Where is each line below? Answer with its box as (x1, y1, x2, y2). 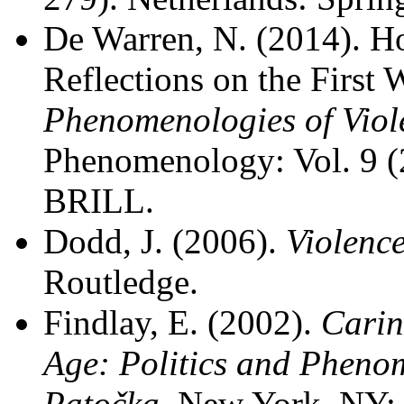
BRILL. (43, 181, 154, 220)
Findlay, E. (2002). (43, 303, 321, 342)
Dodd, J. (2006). (43, 222, 286, 261)
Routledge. (43, 262, 198, 301)
